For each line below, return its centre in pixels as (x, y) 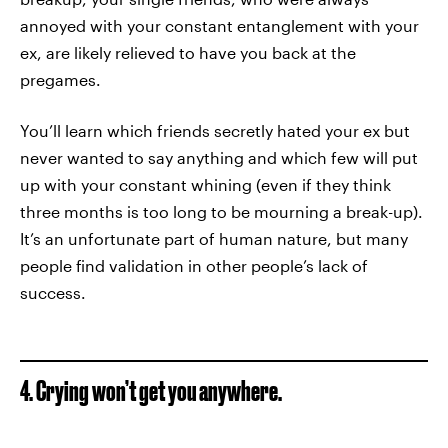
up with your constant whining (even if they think (205, 184)
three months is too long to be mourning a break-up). (221, 211)
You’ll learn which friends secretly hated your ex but (215, 130)
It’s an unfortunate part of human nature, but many (214, 238)
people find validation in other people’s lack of (194, 265)
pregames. (60, 79)
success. (53, 292)
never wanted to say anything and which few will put (219, 157)
